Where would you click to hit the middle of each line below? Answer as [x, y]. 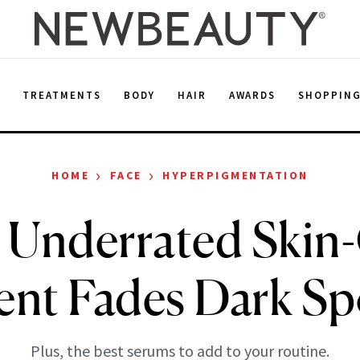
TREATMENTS [62, 95]
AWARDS [252, 95]
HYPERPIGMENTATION [235, 175]
